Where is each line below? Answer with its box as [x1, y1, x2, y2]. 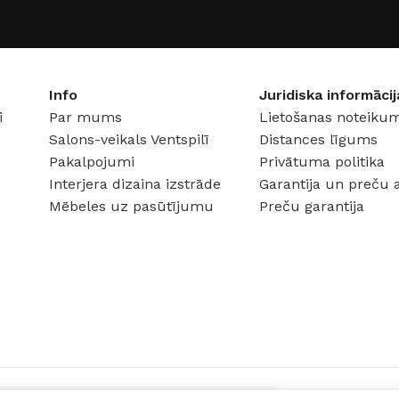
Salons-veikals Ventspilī [48, 130, 209, 148]
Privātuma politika [259, 152, 386, 170]
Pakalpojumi [48, 152, 134, 170]
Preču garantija [259, 197, 365, 215]
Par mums [48, 108, 122, 126]
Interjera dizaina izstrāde [48, 175, 221, 192]
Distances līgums [259, 130, 379, 148]
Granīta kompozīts [103, 16, 226, 33]
